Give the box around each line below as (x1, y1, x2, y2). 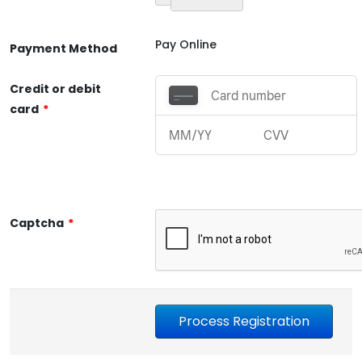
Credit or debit (10, 81, 101, 97)
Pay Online (155, 36, 217, 53)
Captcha (10, 215, 64, 231)
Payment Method (10, 40, 117, 57)
